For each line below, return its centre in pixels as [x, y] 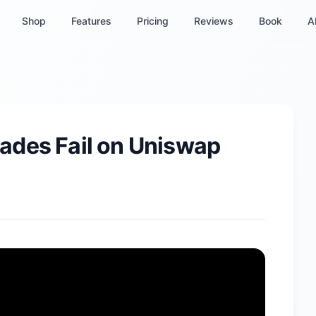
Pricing [152, 21]
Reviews [213, 21]
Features [91, 21]
